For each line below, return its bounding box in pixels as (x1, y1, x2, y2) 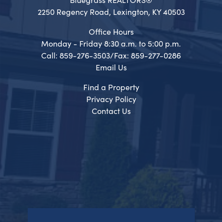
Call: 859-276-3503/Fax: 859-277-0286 (41, 49, 181, 60)
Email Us (95, 61, 127, 72)
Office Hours (88, 25, 134, 37)
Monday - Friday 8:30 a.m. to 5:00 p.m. (41, 37, 181, 49)
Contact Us (91, 105, 131, 116)
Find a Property (83, 81, 139, 92)
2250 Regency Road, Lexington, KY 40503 (37, 5, 185, 17)
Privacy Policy (86, 93, 136, 104)
